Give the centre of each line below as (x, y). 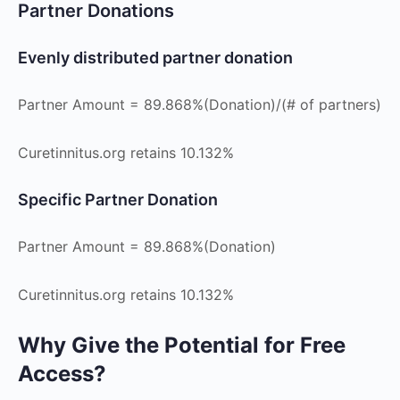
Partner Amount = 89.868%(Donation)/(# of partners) (200, 104)
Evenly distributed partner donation (155, 58)
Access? (62, 374)
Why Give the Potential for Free (182, 345)
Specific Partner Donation (118, 200)
